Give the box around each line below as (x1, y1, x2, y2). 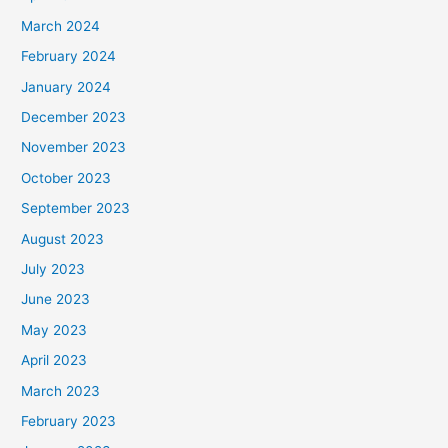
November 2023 (21, 139, 127, 156)
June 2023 (21, 291, 91, 308)
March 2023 (21, 382, 101, 399)
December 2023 (21, 108, 127, 125)
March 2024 (21, 17, 101, 34)
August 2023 (21, 230, 105, 247)
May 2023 (21, 321, 88, 338)
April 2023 (21, 352, 88, 369)
